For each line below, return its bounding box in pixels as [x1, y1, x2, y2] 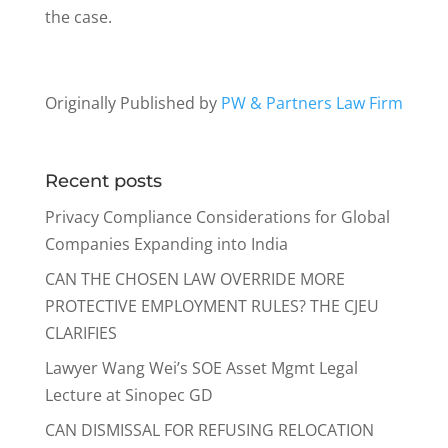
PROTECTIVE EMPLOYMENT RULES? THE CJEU [44, 295, 379, 318]
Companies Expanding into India [44, 233, 288, 256]
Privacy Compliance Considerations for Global [44, 206, 390, 229]
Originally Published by [44, 92, 221, 115]
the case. [44, 6, 112, 29]
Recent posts [44, 170, 162, 193]
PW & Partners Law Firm [220, 92, 403, 115]
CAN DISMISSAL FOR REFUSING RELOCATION [44, 419, 374, 442]
